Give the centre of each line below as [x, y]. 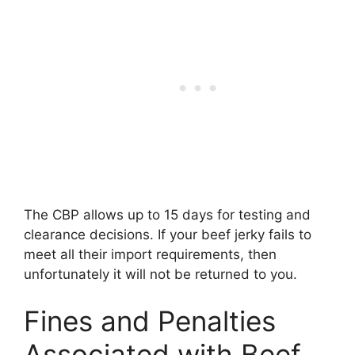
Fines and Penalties [150, 321]
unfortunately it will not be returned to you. [160, 274]
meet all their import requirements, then [150, 254]
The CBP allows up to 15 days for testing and [167, 214]
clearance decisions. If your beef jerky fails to [168, 234]
